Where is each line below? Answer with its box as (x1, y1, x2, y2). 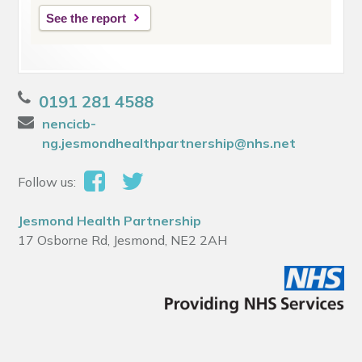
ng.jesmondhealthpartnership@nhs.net (42, 135, 297, 152)
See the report (46, 11, 127, 26)
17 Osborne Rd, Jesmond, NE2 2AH (18, 232, 228, 249)
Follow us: (18, 174, 77, 191)
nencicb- (42, 116, 97, 133)
